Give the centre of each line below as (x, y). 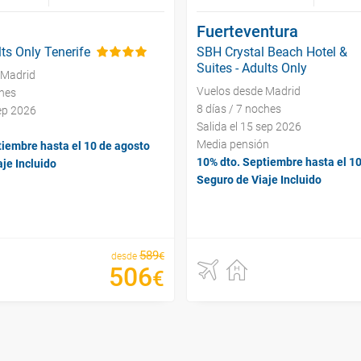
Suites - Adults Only (252, 68)
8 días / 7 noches (239, 108)
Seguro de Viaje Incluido (259, 179)
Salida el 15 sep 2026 (249, 126)
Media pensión (233, 144)
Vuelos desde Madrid (249, 91)
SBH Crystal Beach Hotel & (272, 52)
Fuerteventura (247, 31)
